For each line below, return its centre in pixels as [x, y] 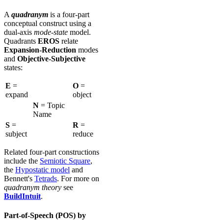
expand [17, 94]
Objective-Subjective [51, 58]
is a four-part [69, 14]
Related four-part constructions [52, 152]
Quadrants [21, 41]
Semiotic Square [65, 161]
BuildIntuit [22, 196]
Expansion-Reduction [40, 50]
